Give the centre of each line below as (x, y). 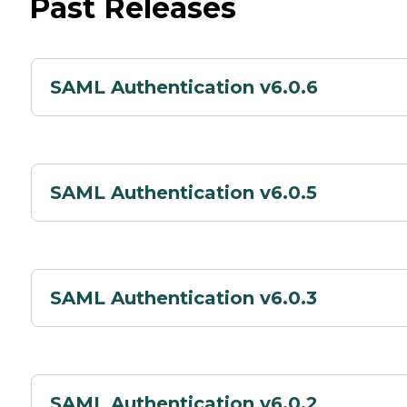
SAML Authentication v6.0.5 (184, 192)
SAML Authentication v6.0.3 (184, 298)
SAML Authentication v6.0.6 (184, 87)
